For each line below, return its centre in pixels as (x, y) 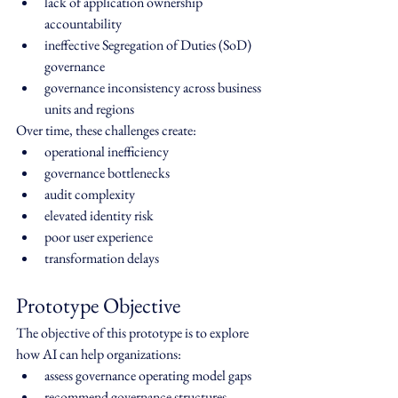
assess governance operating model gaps (148, 376)
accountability (83, 24)
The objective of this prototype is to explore (134, 333)
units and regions (89, 109)
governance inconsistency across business (154, 88)
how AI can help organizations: (99, 354)
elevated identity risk (99, 216)
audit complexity (90, 195)
